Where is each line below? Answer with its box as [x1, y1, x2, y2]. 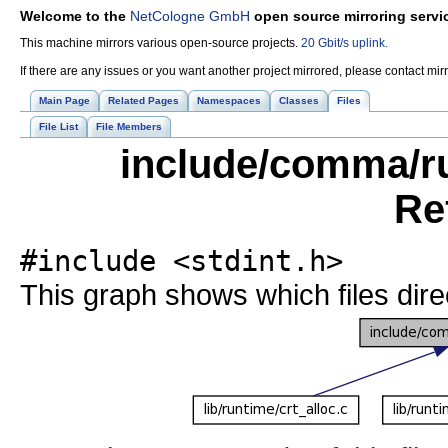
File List [39, 121, 78, 132]
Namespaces [197, 95, 261, 106]
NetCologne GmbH [130, 8, 250, 24]
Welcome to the [20, 8, 130, 24]
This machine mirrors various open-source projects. [20, 36, 301, 50]
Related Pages [108, 95, 179, 106]
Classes [279, 95, 319, 106]
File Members [96, 121, 162, 132]
